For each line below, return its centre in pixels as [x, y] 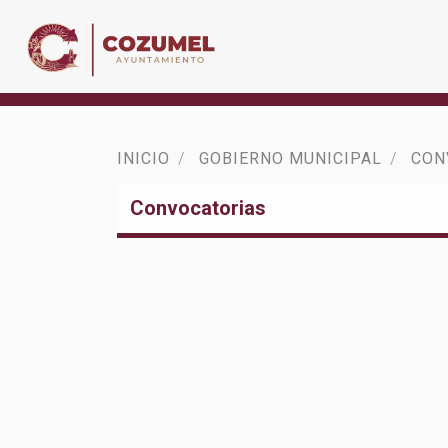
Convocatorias [198, 208]
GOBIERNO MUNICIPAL [290, 158]
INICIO [143, 158]
